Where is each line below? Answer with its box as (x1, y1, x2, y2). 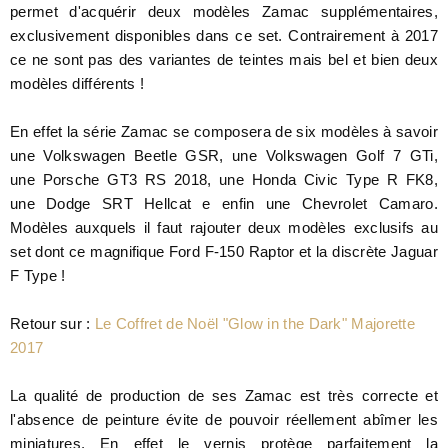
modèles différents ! (10, 75, 145, 92)
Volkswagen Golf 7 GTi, (265, 147, 438, 164)
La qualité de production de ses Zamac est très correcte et (10, 387, 438, 404)
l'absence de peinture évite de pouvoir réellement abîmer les (10, 411, 438, 428)
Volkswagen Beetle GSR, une (43, 147, 266, 164)
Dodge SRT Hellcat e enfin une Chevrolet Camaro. (46, 195, 438, 212)
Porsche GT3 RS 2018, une (42, 171, 252, 188)
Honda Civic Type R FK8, (251, 171, 439, 188)
